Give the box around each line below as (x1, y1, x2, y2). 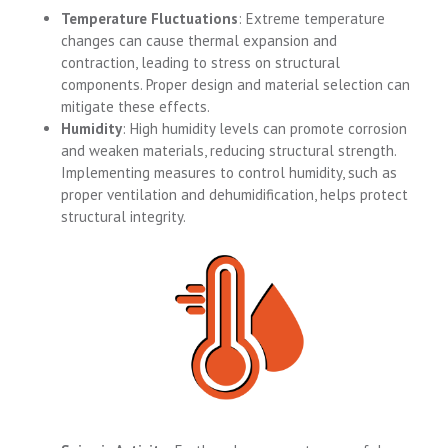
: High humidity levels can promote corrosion (122, 119, 408, 138)
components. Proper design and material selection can (61, 75, 411, 94)
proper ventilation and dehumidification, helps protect (61, 185, 409, 204)
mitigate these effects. (61, 97, 211, 116)
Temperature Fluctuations (61, 9, 239, 28)
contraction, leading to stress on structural (61, 53, 341, 72)
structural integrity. (61, 207, 187, 226)
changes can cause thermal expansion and (61, 31, 338, 50)
